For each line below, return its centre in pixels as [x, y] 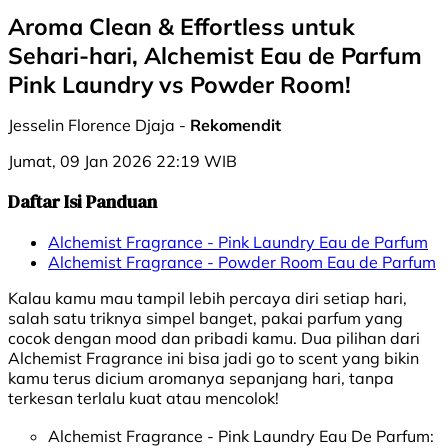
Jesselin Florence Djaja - [99, 125]
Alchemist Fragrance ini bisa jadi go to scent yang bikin [213, 358]
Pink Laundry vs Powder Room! [179, 85]
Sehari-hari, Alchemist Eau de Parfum [215, 56]
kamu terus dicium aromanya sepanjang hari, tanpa [201, 378]
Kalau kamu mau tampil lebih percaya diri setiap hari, [207, 298]
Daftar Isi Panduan [82, 202]
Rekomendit [235, 125]
